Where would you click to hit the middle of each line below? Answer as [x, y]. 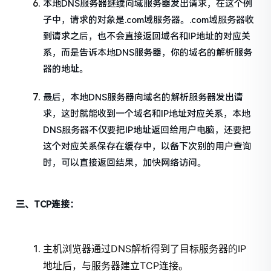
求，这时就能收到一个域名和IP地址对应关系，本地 [147, 113]
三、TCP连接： [47, 205]
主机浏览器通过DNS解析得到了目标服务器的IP [145, 248]
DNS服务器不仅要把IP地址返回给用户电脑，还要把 [147, 130]
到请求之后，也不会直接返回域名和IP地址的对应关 [147, 36]
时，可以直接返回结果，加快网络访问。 [125, 162]
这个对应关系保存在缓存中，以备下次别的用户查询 [148, 146]
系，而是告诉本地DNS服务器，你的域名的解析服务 [148, 52]
